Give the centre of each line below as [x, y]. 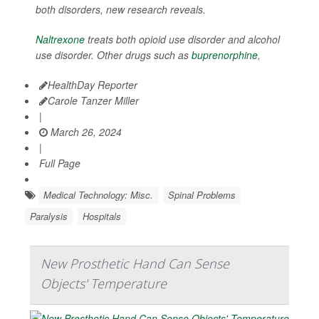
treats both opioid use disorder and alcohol [182, 39]
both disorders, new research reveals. [121, 9]
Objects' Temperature [104, 283]
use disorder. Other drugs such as [114, 54]
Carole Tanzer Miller [93, 100]
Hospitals [102, 216]
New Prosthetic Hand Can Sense [135, 263]
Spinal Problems [202, 194]
